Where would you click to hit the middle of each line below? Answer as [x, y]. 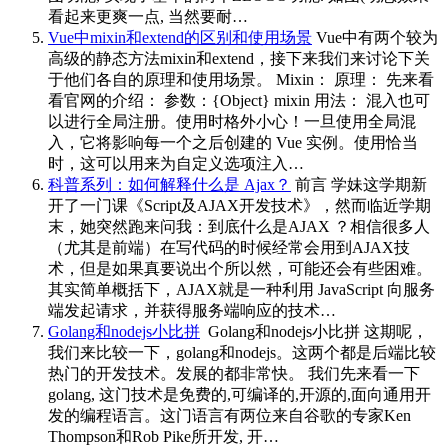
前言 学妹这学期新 [359, 184]
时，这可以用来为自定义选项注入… [176, 163]
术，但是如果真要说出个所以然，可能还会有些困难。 [240, 268]
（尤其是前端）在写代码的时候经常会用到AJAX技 [229, 247]
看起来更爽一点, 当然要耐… [148, 16]
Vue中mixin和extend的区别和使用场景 [180, 37]
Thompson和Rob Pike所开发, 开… [163, 436]
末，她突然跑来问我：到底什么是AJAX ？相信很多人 [239, 226]
